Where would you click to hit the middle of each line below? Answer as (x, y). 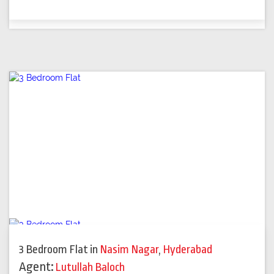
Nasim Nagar (129, 250)
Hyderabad (188, 250)
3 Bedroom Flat (54, 250)
